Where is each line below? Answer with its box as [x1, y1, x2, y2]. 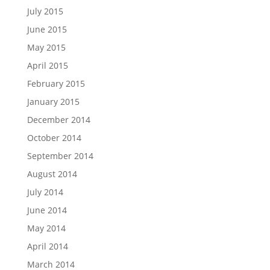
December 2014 [27, 114, 90, 125]
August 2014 [27, 168, 77, 180]
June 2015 [27, 24, 67, 35]
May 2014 [27, 222, 66, 234]
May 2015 [27, 42, 66, 53]
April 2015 [27, 60, 68, 71]
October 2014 [27, 132, 81, 143]
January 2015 [27, 96, 80, 107]
